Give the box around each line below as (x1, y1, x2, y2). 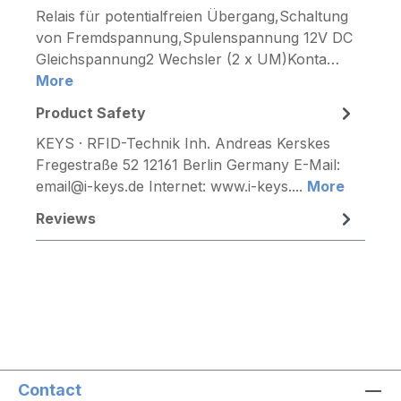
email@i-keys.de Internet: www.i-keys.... (36, 176, 307, 195)
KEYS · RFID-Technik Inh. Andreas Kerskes (36, 133, 330, 152)
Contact (18, 380, 81, 399)
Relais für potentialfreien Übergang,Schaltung (36, 6, 348, 25)
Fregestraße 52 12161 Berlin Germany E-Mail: (36, 155, 340, 174)
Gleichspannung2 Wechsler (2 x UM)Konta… (36, 49, 339, 68)
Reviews (36, 209, 96, 227)
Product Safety (36, 103, 146, 122)
